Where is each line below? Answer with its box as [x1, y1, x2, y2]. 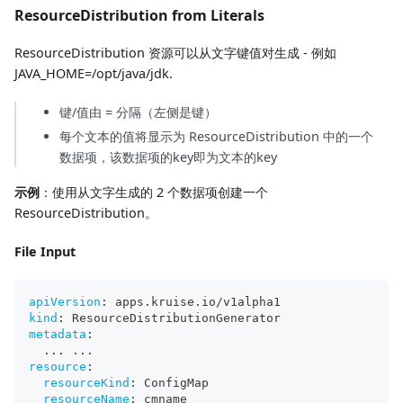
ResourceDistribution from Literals [14, 4, 264, 25]
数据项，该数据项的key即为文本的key [59, 148, 277, 166]
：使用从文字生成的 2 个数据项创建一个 [40, 183, 268, 201]
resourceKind [43, 375, 130, 390]
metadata [29, 327, 86, 341]
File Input [14, 242, 76, 260]
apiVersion [29, 294, 101, 309]
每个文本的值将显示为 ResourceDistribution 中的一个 [59, 127, 373, 145]
